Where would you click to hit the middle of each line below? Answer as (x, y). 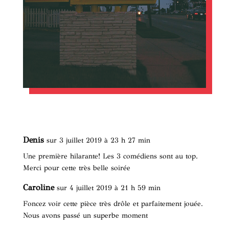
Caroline (38, 187)
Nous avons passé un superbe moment (85, 215)
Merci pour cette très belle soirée (76, 168)
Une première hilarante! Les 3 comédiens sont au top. (110, 156)
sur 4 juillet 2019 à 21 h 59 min (108, 188)
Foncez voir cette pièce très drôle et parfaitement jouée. (113, 203)
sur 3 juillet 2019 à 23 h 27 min (98, 140)
